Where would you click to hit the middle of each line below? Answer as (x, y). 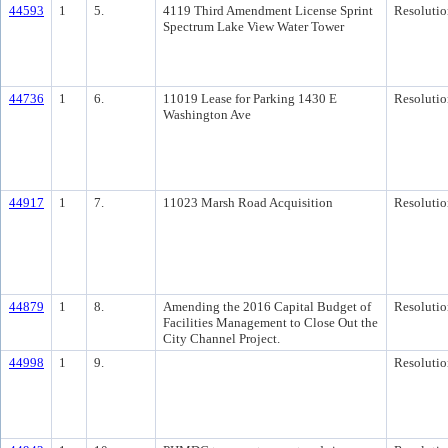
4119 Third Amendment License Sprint (268, 10)
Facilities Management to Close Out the (270, 322)
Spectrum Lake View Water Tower (253, 26)
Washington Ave (207, 114)
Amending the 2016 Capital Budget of (267, 306)
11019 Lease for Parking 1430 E (250, 98)
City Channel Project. (221, 338)
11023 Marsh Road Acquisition (248, 202)
